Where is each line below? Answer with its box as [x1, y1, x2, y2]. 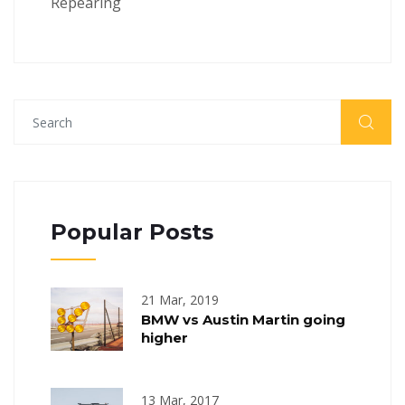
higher [141, 329, 188, 346]
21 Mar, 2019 [141, 291, 219, 308]
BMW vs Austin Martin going [141, 311, 345, 328]
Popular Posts [51, 219, 213, 245]
